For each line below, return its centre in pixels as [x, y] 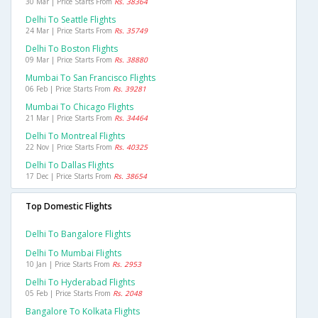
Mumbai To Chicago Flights [79, 107]
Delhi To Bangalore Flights [78, 234]
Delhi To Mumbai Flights [73, 253]
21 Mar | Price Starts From [70, 118]
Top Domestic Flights [69, 207]
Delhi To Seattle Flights [71, 20]
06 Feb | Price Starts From [69, 89]
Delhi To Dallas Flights [70, 165]
